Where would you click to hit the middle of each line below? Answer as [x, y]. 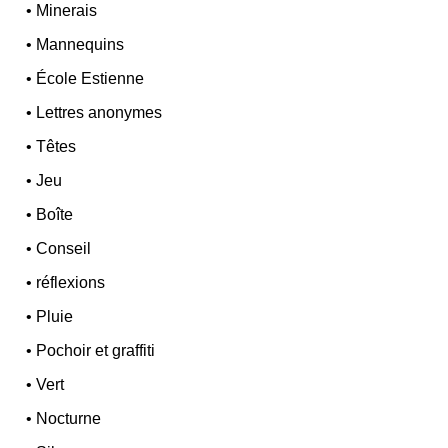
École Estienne [90, 78]
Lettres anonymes [99, 112]
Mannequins [80, 44]
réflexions [71, 282]
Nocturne [69, 418]
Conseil [64, 248]
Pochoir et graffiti [96, 350]
